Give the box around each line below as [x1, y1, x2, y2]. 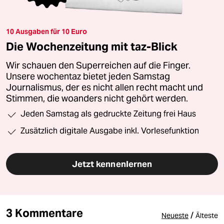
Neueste [161, 211, 188, 220]
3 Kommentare [6, 206, 83, 220]
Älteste [195, 211, 218, 220]
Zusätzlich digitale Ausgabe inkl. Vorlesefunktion [20, 126, 199, 136]
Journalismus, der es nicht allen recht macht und [6, 82, 203, 93]
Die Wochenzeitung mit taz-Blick [6, 39, 177, 54]
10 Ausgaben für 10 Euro [6, 27, 87, 36]
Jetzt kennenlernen [71, 158, 152, 170]
